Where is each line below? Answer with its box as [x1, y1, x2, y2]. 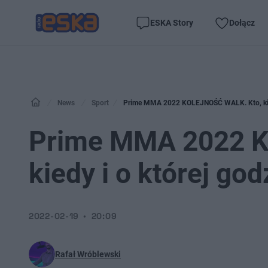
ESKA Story [150, 17, 193, 28]
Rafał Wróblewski [55, 249, 121, 259]
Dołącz [229, 17, 255, 28]
